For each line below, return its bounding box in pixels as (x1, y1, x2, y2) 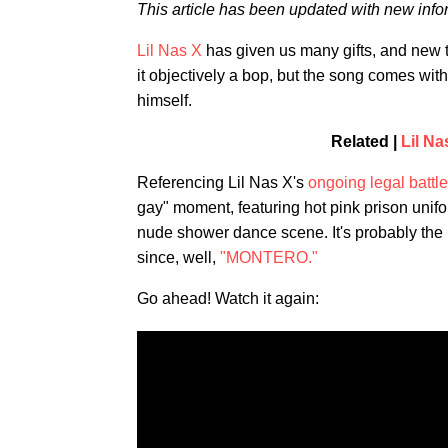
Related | (330, 133, 401, 150)
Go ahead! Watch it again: (137, 290, 319, 307)
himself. (137, 92, 192, 109)
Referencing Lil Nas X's (137, 174, 308, 191)
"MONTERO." (220, 249, 318, 266)
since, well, (137, 249, 220, 266)
